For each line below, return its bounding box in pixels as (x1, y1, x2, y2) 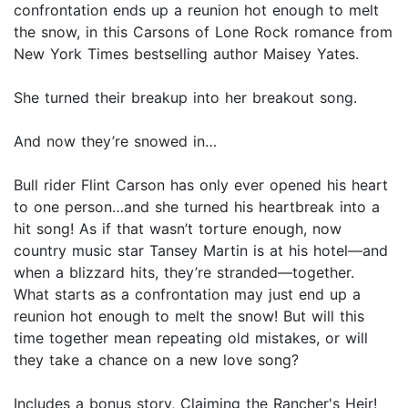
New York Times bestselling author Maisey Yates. (14, 45, 359, 64)
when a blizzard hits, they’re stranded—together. (14, 263, 354, 282)
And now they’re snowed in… (14, 132, 217, 151)
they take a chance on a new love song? (14, 351, 299, 370)
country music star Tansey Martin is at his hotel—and (14, 241, 388, 260)
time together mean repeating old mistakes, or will (14, 329, 368, 348)
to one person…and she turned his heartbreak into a (14, 198, 380, 217)
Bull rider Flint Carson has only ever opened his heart (14, 176, 388, 195)
